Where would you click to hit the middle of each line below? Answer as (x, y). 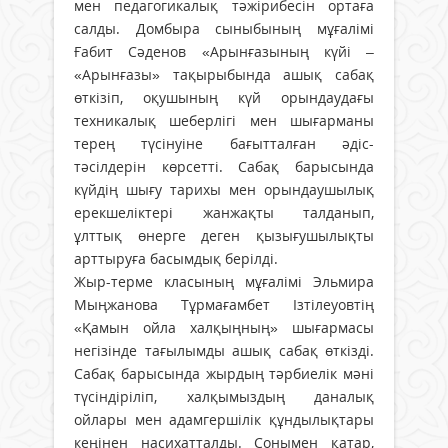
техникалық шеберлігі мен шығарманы (224, 121)
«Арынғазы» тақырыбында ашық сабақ (224, 75)
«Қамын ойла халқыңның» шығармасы (224, 328)
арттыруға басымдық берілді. (176, 259)
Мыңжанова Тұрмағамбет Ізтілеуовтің (224, 305)
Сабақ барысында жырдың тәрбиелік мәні (224, 374)
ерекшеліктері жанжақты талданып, (224, 213)
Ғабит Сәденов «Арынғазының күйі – (224, 52)
